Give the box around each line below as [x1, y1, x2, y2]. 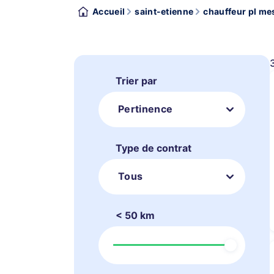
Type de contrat [116, 142, 191, 154]
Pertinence [118, 103, 173, 115]
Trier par [116, 75, 157, 87]
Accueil [92, 6, 125, 17]
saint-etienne [135, 6, 194, 17]
